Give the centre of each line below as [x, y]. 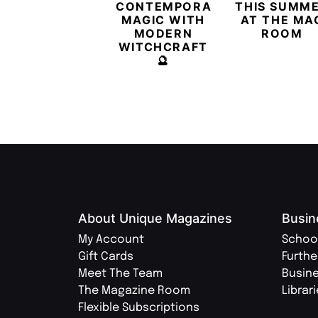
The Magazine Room [134, 290]
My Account [111, 239]
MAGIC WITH [163, 20]
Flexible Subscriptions [139, 307]
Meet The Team [120, 273]
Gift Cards [106, 256]
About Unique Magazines [155, 218]
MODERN [163, 33]
